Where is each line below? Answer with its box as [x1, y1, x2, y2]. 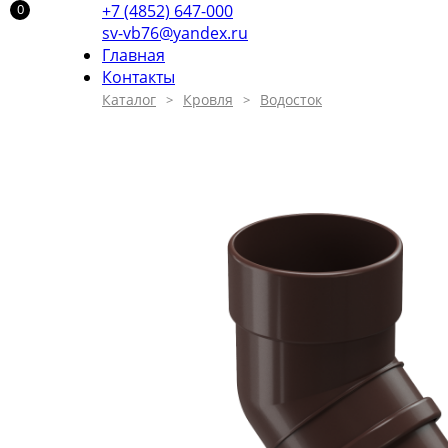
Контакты [102, 66, 175, 88]
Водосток [260, 90, 322, 109]
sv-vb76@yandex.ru [102, 22, 248, 44]
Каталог [102, 90, 156, 109]
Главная [102, 44, 165, 66]
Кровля [183, 90, 233, 109]
